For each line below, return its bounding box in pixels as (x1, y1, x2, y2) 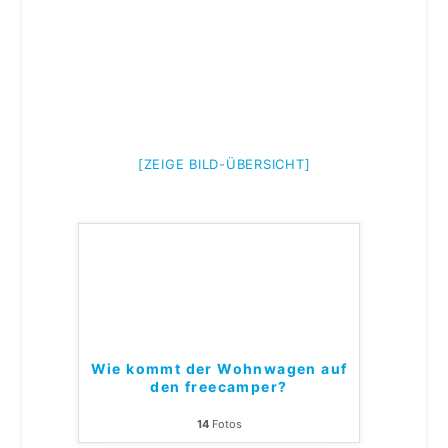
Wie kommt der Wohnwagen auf (90, 360, 348, 378)
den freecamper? (150, 378, 288, 396)
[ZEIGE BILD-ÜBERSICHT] (137, 156, 311, 173)
